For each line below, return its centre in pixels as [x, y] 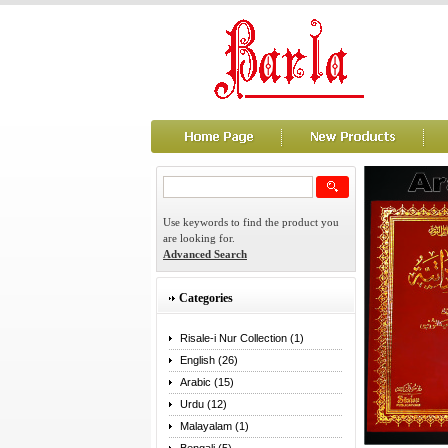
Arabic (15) [207, 382]
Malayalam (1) [214, 426]
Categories [206, 298]
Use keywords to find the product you [251, 222]
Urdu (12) [203, 404]
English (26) [209, 360]
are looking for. [199, 238]
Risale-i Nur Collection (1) [242, 338]
